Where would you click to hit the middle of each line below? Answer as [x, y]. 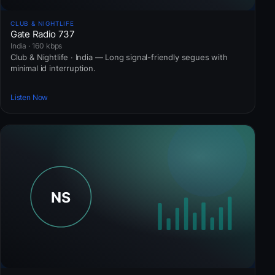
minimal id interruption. [53, 68]
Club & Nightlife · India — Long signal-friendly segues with [119, 57]
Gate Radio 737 [43, 34]
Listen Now [29, 97]
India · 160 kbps [37, 46]
